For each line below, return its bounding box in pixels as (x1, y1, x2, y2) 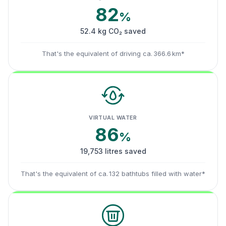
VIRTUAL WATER (89, 114, 137, 121)
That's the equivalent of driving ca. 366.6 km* (41, 49, 185, 58)
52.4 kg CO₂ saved (80, 27, 146, 35)
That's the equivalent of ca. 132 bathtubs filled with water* (21, 169, 205, 178)
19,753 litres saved (80, 147, 146, 155)
